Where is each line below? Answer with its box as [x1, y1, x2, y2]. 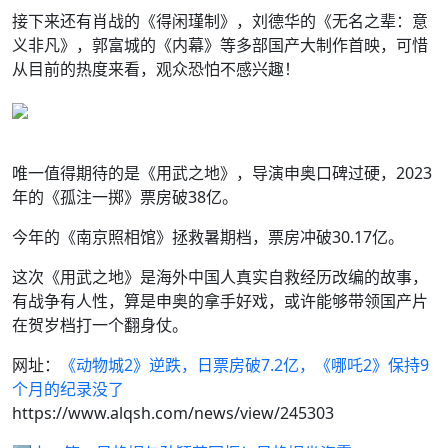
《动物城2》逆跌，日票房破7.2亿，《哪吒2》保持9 [60, 354, 429, 376]
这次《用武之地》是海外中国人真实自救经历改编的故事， [12, 266, 428, 288]
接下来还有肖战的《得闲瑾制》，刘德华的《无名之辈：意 [12, 10, 428, 32]
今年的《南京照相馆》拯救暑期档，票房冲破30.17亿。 [12, 226, 404, 248]
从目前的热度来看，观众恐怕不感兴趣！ [12, 58, 300, 80]
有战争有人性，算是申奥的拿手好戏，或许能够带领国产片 [12, 290, 428, 312]
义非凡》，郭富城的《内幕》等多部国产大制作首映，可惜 [12, 34, 428, 56]
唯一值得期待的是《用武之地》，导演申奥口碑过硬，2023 [12, 162, 432, 184]
